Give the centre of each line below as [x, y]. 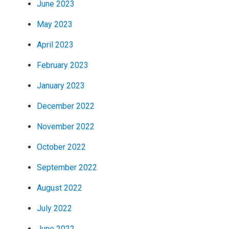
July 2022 [54, 208]
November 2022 [65, 126]
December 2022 [65, 106]
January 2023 [61, 85]
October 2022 [61, 147]
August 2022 [59, 188]
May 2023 [54, 24]
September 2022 [67, 167]
